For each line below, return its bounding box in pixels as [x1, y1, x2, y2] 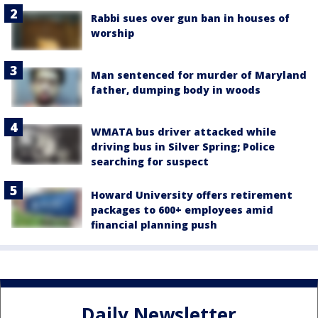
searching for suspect [91, 155, 209, 169]
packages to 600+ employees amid [91, 203, 273, 217]
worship [91, 26, 134, 40]
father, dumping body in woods [91, 83, 261, 97]
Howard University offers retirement [91, 188, 292, 202]
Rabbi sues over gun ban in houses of [91, 11, 290, 25]
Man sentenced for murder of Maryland [91, 68, 307, 82]
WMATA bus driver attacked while [91, 125, 276, 139]
